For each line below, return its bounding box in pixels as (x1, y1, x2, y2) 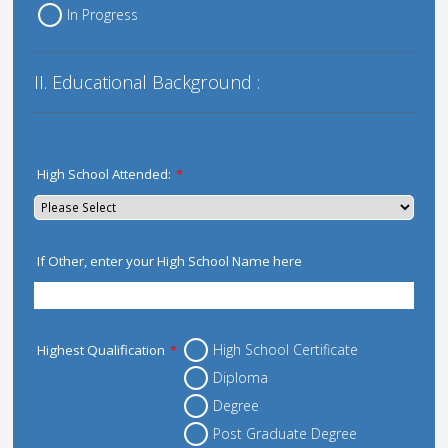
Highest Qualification (37, 340, 166, 359)
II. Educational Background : (34, 70, 261, 95)
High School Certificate (213, 339, 359, 359)
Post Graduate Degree (213, 423, 358, 443)
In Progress (67, 4, 139, 24)
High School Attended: (37, 165, 172, 184)
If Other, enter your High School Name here (37, 252, 303, 271)
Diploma (213, 367, 269, 387)
